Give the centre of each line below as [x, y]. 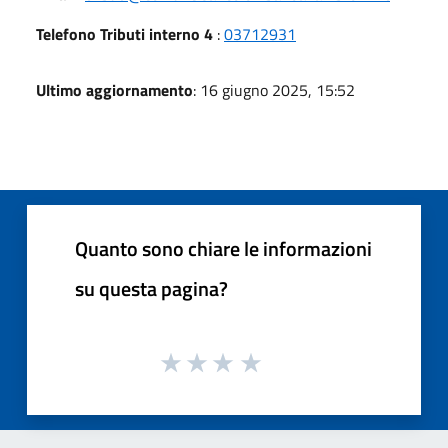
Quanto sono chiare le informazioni [223, 248]
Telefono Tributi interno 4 [124, 33]
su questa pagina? [151, 288]
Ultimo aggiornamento [114, 89]
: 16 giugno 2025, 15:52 [274, 89]
